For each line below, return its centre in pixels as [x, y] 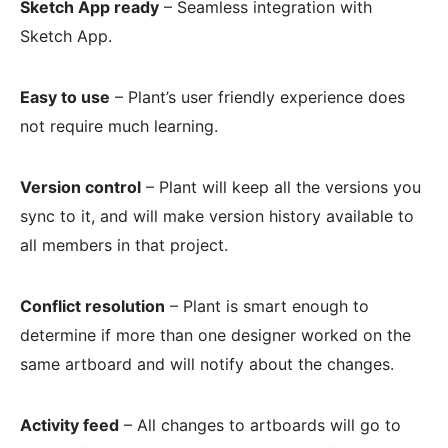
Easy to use [65, 97]
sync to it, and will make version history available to [217, 216]
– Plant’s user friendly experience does [257, 97]
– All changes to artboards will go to [260, 425]
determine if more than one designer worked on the [215, 335]
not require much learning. [119, 126]
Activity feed [69, 425]
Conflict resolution [92, 306]
